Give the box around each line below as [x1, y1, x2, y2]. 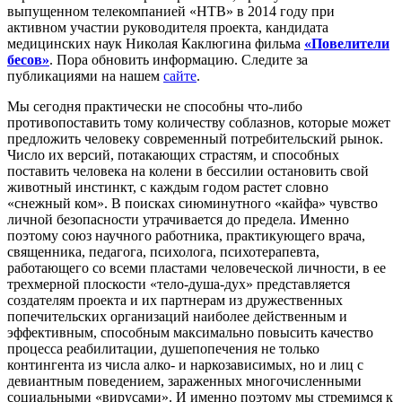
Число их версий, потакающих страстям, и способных [7, 146, 339, 162]
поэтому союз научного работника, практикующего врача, [7, 227, 365, 243]
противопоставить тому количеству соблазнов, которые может [7, 114, 390, 130]
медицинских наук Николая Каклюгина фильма [7, 35, 304, 51]
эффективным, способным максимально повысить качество [7, 324, 373, 340]
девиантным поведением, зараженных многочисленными [7, 372, 362, 389]
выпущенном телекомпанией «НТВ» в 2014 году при [7, 3, 335, 19]
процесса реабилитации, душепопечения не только [7, 340, 319, 356]
